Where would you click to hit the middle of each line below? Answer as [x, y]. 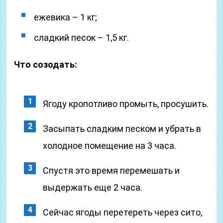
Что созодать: [46, 64]
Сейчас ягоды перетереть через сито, [123, 212]
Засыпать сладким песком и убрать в [122, 129]
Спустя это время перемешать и [111, 170]
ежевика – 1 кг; [66, 17]
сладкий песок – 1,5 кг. [82, 38]
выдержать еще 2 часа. [93, 187]
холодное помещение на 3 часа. [110, 146]
